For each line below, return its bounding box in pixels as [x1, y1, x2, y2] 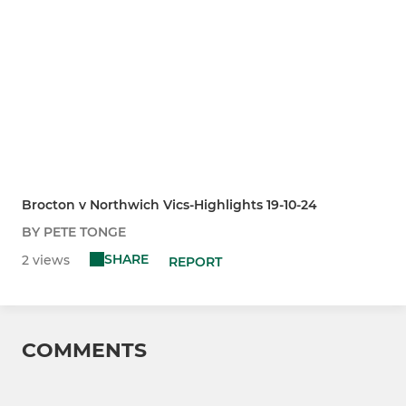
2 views [22, 252, 70, 269]
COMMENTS [22, 338, 147, 363]
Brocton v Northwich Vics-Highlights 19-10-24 [22, 197, 317, 214]
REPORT [168, 254, 222, 271]
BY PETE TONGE [22, 224, 126, 241]
